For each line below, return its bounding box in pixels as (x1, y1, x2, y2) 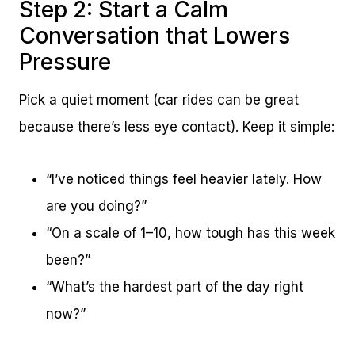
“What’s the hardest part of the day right (46, 279, 303, 296)
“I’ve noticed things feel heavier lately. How (46, 171, 322, 188)
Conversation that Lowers (19, 22, 290, 50)
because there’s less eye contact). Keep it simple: (19, 119, 334, 136)
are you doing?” (46, 198, 147, 215)
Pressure (19, 48, 111, 76)
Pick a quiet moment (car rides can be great (19, 92, 299, 109)
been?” (46, 252, 90, 269)
